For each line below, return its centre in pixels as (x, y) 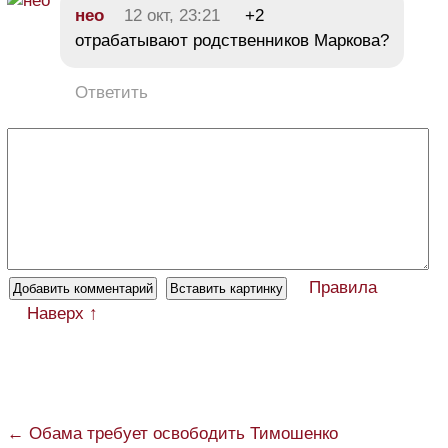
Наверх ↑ (62, 313)
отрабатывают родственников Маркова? (232, 40)
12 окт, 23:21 (172, 15)
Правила (343, 287)
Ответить (111, 92)
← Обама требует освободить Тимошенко (172, 433)
